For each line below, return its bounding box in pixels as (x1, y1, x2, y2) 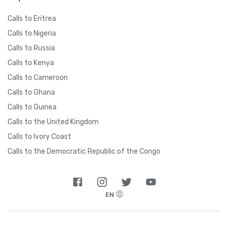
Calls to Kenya (8, 58, 54, 67)
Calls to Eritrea (8, 14, 56, 23)
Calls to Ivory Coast (8, 132, 71, 141)
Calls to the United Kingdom (8, 117, 99, 126)
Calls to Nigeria (8, 28, 56, 38)
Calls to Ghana (8, 88, 55, 97)
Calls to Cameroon (8, 73, 68, 82)
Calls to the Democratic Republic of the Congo (8, 147, 160, 156)
